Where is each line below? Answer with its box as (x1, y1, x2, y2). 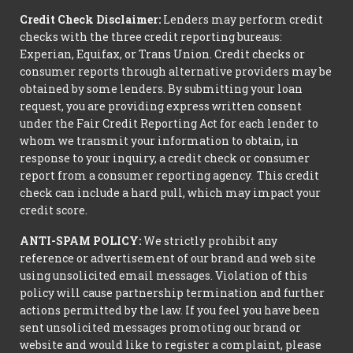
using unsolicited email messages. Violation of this (20, 268, 307, 284)
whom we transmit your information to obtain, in (20, 133, 299, 149)
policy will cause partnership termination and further (20, 285, 325, 301)
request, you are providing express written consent (20, 98, 302, 114)
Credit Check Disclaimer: (20, 12, 161, 28)
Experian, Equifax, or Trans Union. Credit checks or (20, 46, 305, 62)
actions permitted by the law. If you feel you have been (20, 303, 320, 318)
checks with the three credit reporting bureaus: (20, 29, 282, 45)
